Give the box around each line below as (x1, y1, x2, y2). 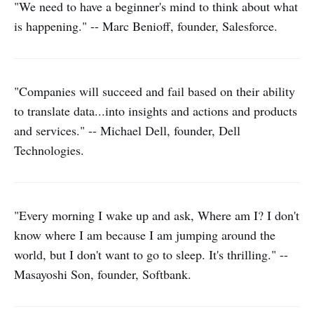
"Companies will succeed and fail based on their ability (14, 83, 295, 100)
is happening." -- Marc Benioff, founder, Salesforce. (14, 18, 278, 34)
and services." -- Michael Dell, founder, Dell (14, 122, 240, 139)
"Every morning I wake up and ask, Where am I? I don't (14, 207, 299, 224)
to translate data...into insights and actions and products (14, 102, 297, 119)
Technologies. (14, 142, 84, 158)
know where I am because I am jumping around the (14, 226, 275, 243)
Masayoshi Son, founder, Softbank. (14, 266, 191, 282)
